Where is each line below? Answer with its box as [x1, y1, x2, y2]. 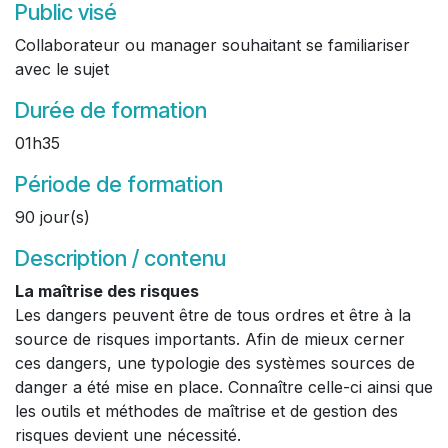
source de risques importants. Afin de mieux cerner [15, 329, 405, 349]
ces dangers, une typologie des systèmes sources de [15, 353, 415, 373]
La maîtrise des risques [15, 281, 199, 301]
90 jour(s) [15, 207, 90, 227]
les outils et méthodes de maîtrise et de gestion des [15, 401, 398, 421]
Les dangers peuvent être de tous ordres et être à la [15, 305, 411, 325]
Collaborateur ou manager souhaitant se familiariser [15, 35, 410, 55]
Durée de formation [15, 97, 207, 123]
